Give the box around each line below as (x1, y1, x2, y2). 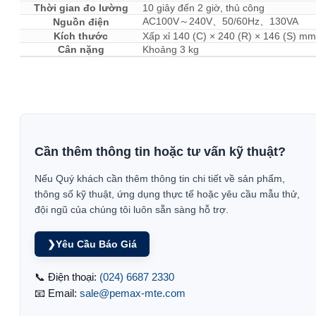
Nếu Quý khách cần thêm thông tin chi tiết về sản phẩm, (35, 172, 285, 184)
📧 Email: (35, 286, 80, 299)
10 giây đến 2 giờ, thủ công (142, 2, 265, 13)
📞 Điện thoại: (35, 270, 99, 283)
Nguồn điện (52, 16, 109, 28)
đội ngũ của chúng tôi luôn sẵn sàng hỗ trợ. (35, 203, 229, 215)
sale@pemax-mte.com (80, 286, 186, 299)
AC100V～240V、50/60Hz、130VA (142, 16, 298, 27)
